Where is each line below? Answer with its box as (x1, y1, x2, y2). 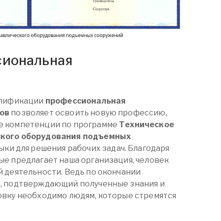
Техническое (119, 120, 174, 130)
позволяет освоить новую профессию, (9, 108, 167, 118)
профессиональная (45, 96, 126, 106)
